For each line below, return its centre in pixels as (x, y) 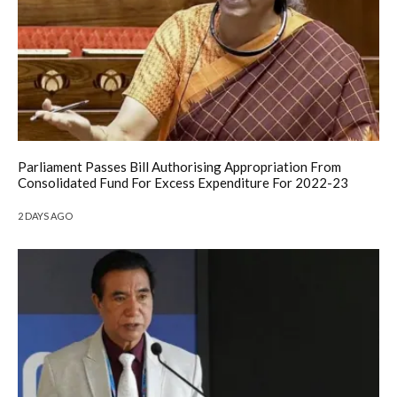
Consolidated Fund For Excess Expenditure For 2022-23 (183, 183)
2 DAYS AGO (45, 216)
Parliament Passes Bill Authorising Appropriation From (179, 167)
